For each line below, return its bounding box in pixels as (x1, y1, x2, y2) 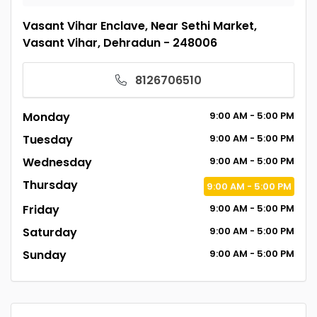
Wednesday (23, 154, 92, 171)
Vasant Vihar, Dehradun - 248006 (23, 35, 217, 51)
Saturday (23, 224, 77, 241)
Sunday (23, 247, 67, 263)
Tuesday (23, 132, 73, 148)
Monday (23, 109, 70, 125)
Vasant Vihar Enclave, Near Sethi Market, (23, 18, 257, 34)
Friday (23, 202, 59, 218)
